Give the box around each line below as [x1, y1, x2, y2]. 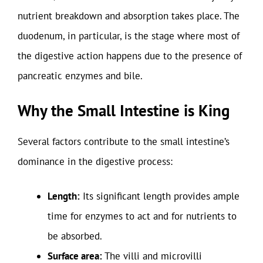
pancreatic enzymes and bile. [18, 69, 143, 82]
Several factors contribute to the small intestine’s [18, 134, 230, 148]
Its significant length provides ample [80, 190, 240, 203]
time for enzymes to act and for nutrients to [48, 210, 237, 222]
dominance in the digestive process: [18, 154, 173, 168]
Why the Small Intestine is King [18, 100, 230, 120]
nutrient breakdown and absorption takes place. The [18, 9, 240, 22]
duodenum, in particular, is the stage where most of [18, 29, 240, 42]
